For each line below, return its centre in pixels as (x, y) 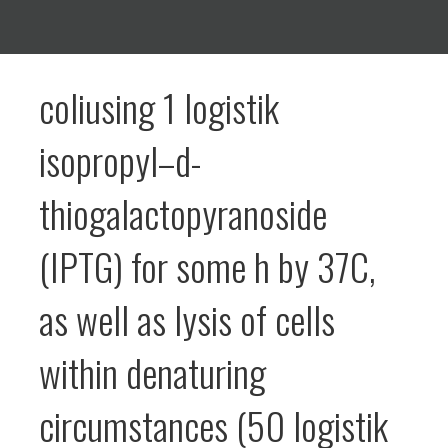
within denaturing (152, 372)
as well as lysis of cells (187, 319)
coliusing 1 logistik (159, 107)
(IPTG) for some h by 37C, (207, 266)
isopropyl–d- (120, 160)
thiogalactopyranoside (183, 213)
